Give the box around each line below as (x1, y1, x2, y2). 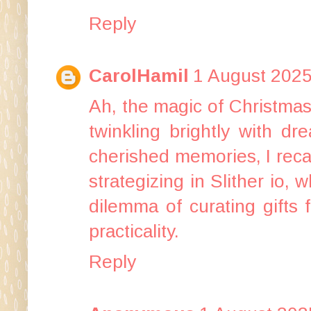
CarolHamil (89, 65, 189, 86)
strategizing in (89, 170, 211, 192)
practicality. (89, 220, 179, 242)
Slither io (210, 170, 285, 192)
